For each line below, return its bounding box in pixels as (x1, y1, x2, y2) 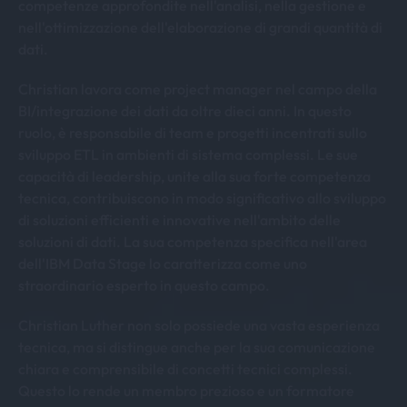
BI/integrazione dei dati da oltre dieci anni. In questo (18, 102, 352, 120)
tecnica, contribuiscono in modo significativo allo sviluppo (18, 189, 386, 207)
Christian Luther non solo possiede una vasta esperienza (18, 316, 380, 334)
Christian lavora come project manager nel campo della (18, 80, 377, 98)
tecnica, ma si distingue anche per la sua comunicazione (18, 338, 375, 356)
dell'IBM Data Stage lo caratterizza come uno (18, 254, 307, 273)
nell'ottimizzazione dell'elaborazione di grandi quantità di (18, 18, 382, 36)
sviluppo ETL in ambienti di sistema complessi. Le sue (18, 145, 358, 164)
